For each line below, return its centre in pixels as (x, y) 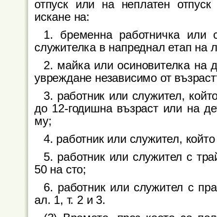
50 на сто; (61, 169)
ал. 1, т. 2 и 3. (70, 200)
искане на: (62, 17)
